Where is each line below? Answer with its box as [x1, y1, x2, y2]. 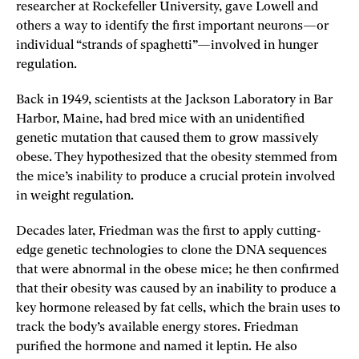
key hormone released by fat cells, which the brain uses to [16, 301, 341, 315]
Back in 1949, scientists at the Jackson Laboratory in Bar [16, 93, 333, 107]
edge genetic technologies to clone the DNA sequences [16, 244, 327, 257]
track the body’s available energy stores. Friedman [16, 321, 298, 334]
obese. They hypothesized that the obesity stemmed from [16, 151, 337, 164]
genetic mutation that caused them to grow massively [16, 131, 318, 145]
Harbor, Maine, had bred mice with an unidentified [16, 112, 305, 126]
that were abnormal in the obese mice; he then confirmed [16, 263, 339, 276]
